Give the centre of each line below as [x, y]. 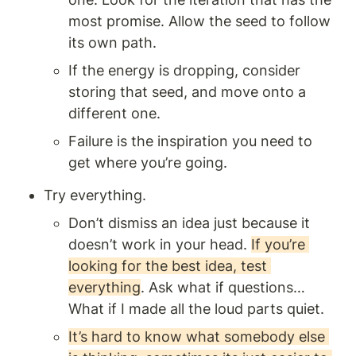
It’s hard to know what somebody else [197, 337]
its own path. [112, 43]
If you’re [278, 245]
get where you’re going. [148, 163]
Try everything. [95, 195]
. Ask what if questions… [223, 288]
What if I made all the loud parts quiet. [196, 309]
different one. [114, 114]
